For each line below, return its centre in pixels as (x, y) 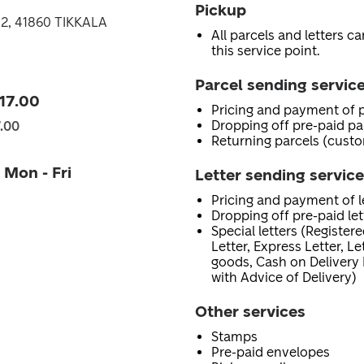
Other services (250, 312)
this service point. (266, 51)
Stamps (234, 337)
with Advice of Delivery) (284, 277)
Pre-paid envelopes (271, 352)
